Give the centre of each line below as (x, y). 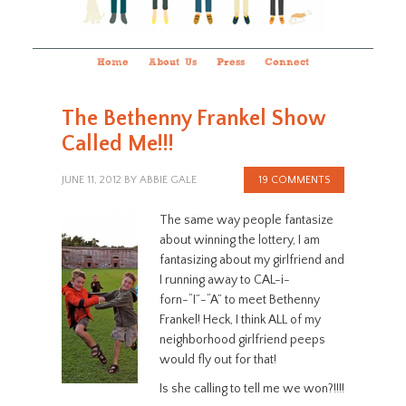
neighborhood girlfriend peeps (242, 340)
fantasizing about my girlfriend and (251, 260)
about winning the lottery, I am (239, 240)
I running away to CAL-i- (224, 280)
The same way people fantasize (246, 220)
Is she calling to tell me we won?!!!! (251, 389)
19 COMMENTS (295, 180)
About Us (172, 63)
